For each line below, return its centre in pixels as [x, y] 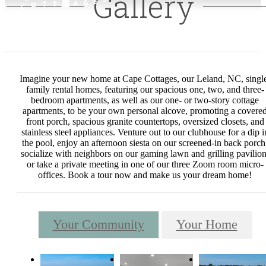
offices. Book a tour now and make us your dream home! [145, 175]
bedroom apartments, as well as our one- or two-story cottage [145, 100]
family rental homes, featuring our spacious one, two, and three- [145, 90]
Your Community [98, 224]
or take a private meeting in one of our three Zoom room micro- [145, 164]
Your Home [207, 224]
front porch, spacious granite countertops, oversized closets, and [145, 122]
